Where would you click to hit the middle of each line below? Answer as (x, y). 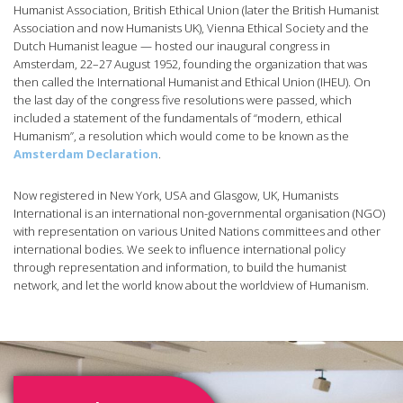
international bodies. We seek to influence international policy (179, 249)
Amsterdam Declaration (86, 153)
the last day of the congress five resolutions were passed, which (183, 99)
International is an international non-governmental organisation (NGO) (199, 213)
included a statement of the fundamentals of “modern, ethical (178, 117)
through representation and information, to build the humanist (180, 267)
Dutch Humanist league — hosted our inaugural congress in (172, 45)
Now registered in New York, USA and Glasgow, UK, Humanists (176, 195)
